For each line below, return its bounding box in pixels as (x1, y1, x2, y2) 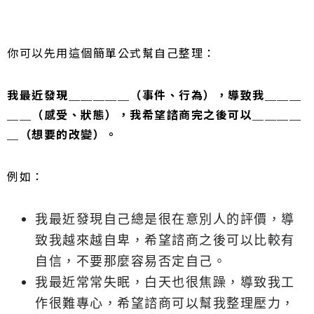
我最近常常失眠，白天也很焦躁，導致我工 (35, 273, 295, 290)
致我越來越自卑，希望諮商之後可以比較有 (35, 231, 295, 248)
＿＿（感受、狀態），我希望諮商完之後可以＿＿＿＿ (7, 105, 301, 123)
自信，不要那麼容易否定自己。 (35, 252, 226, 269)
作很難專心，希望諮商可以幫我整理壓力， (35, 294, 295, 311)
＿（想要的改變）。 (7, 125, 118, 142)
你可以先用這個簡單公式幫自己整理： (7, 43, 216, 61)
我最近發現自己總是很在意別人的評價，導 (35, 210, 295, 227)
